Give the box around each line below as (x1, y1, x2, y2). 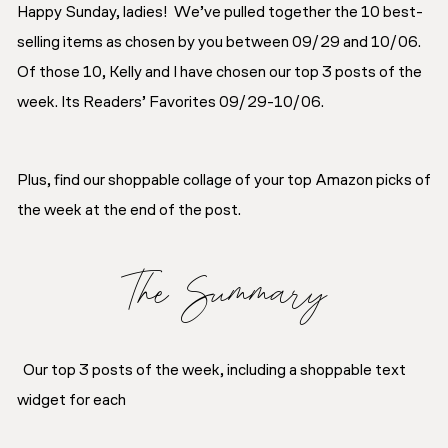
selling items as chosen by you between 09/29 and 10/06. (17, 34, 421, 51)
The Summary (121, 273, 327, 308)
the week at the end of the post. (17, 202, 241, 219)
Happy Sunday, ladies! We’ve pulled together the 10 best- (17, 4, 423, 21)
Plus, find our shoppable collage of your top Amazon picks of (17, 172, 431, 189)
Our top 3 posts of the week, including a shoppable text (17, 362, 406, 379)
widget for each (17, 392, 126, 409)
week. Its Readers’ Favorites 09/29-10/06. (17, 94, 324, 111)
